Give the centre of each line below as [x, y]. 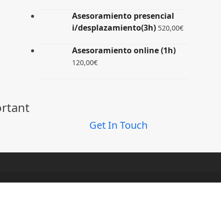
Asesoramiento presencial [123, 16]
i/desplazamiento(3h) [114, 28]
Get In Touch [118, 125]
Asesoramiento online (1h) [124, 50]
